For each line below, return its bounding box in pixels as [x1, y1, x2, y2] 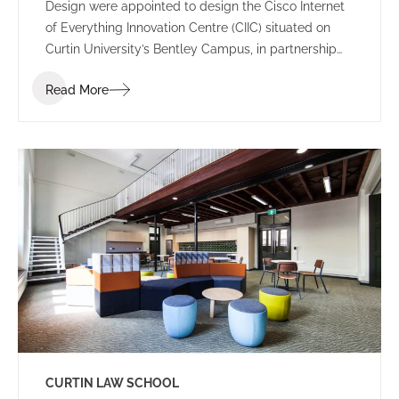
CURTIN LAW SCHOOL [45, 376, 179, 391]
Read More [45, 82, 109, 97]
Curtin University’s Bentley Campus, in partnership [45, 41, 337, 56]
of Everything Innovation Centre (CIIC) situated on [45, 20, 330, 35]
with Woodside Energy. [45, 62, 179, 77]
